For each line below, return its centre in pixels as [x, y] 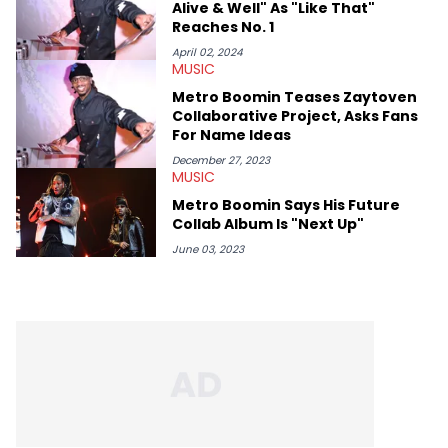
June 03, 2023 [208, 249]
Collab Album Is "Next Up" [268, 223]
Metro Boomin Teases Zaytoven [294, 96]
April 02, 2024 [207, 52]
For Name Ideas [231, 134]
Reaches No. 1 [223, 26]
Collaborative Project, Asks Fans [295, 115]
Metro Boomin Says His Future [286, 204]
